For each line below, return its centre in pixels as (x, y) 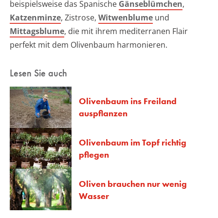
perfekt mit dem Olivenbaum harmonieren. (89, 45)
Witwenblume (126, 18)
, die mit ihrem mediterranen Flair (126, 31)
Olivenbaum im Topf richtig (133, 143)
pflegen (94, 155)
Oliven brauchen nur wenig (133, 183)
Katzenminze (35, 18)
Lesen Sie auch (38, 73)
